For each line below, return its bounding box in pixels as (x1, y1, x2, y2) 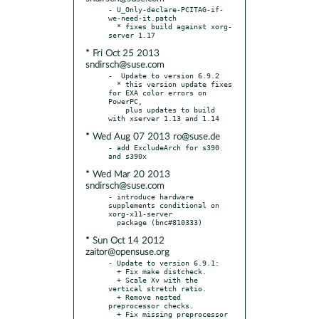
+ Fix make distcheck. (108, 266, 117, 276)
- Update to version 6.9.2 (108, 70, 219, 80)
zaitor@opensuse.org (85, 247, 169, 257)
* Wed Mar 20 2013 (85, 169, 170, 179)
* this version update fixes (108, 79, 117, 88)
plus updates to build (108, 105, 125, 114)
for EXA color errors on (108, 88, 206, 97)
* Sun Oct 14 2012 (85, 236, 164, 246)
